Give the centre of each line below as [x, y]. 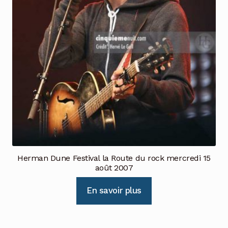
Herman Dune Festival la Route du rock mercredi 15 [114, 158]
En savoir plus [114, 191]
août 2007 [114, 168]
